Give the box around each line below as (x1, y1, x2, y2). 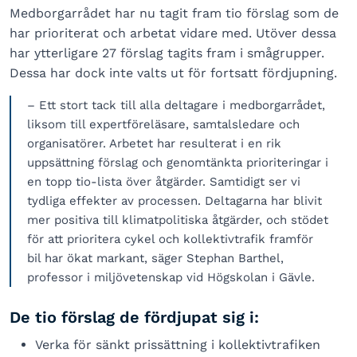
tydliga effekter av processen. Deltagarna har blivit (27, 193, 322, 208)
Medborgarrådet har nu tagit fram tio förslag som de (10, 5, 339, 21)
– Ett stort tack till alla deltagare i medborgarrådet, (27, 97, 325, 112)
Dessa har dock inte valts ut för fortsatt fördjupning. (10, 65, 337, 80)
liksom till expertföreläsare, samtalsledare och (27, 116, 300, 131)
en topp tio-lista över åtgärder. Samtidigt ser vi (27, 174, 300, 189)
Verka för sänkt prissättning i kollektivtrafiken (35, 336, 320, 352)
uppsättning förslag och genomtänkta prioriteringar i (27, 155, 328, 170)
